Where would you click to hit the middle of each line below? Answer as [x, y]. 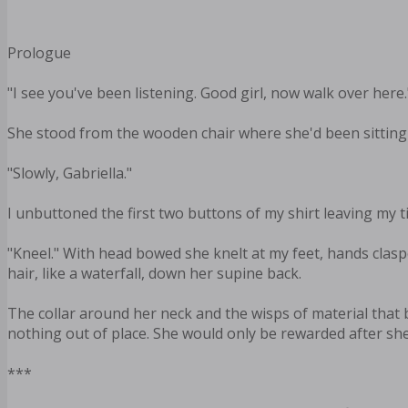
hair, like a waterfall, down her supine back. [154, 274]
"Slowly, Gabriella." [70, 173]
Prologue [39, 53]
